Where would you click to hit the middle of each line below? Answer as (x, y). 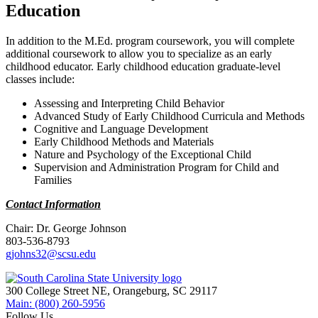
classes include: (40, 79)
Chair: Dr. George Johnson (66, 229)
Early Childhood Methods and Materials (124, 142)
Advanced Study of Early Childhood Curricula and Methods (169, 116)
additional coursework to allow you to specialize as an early (139, 54)
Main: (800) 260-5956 (55, 304)
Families (53, 180)
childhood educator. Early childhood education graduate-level (143, 67)
